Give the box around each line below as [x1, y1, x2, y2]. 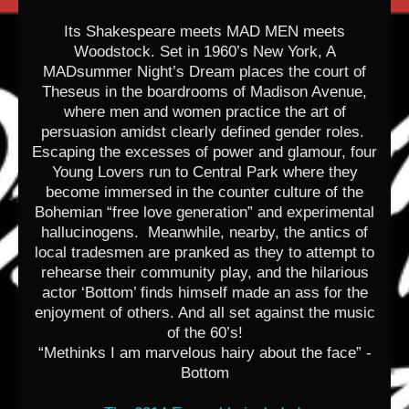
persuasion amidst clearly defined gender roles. [40, 122, 369, 141]
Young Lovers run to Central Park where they [51, 163, 358, 181]
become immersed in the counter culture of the [46, 183, 363, 201]
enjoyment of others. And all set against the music [34, 303, 375, 321]
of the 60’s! [166, 323, 243, 341]
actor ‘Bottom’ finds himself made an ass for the [41, 283, 368, 301]
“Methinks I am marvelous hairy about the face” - [37, 343, 372, 362]
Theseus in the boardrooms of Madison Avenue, [42, 82, 367, 100]
